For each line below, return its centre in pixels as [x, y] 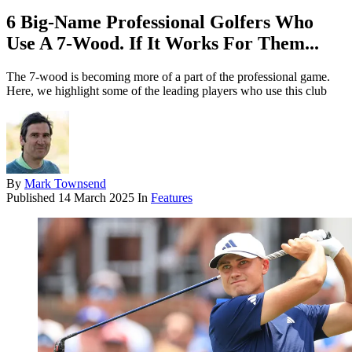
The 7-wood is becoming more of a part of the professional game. [168, 77]
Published [32, 198]
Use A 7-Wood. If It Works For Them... [163, 44]
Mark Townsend [65, 184]
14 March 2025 [96, 198]
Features [172, 198]
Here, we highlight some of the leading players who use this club [167, 91]
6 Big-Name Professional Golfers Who [160, 22]
